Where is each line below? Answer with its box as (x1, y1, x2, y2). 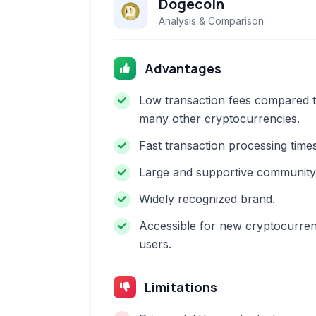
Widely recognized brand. (139, 192, 275, 206)
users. (139, 237, 171, 251)
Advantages (145, 60, 221, 77)
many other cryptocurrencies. (139, 111, 300, 126)
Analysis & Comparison (159, 15, 264, 27)
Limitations (145, 279, 217, 296)
